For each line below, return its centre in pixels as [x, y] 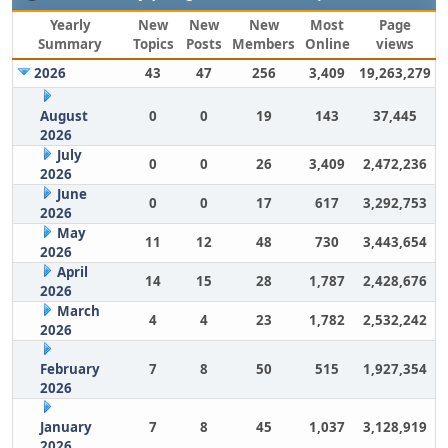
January [65, 427]
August [63, 116]
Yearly [70, 25]
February [69, 369]
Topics [153, 44]
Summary [70, 44]
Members [263, 44]
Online [327, 44]
